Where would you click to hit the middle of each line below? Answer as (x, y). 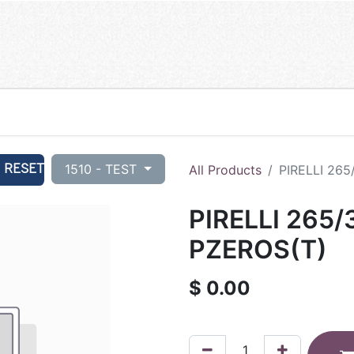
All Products (225, 169)
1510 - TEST (103, 169)
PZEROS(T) (258, 249)
